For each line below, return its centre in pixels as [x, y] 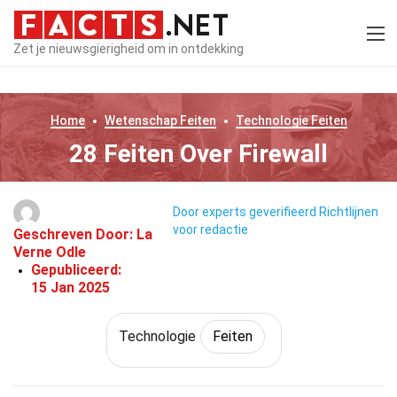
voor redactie [211, 230]
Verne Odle [50, 252]
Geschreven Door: [75, 234]
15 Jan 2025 [70, 288]
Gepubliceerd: [76, 270]
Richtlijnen [349, 212]
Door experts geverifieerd [245, 212]
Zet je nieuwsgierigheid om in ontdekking [128, 48]
